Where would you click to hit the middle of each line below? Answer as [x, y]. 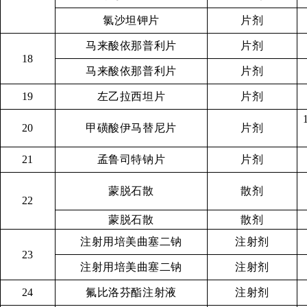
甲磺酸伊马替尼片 [131, 128]
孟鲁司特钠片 [131, 159]
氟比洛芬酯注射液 [131, 292]
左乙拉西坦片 [131, 96]
